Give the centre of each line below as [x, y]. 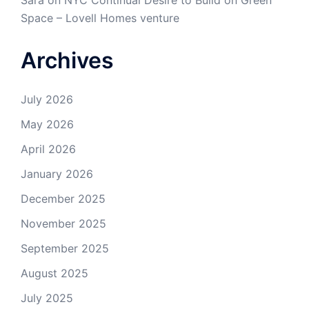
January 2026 [57, 174]
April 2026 [48, 149]
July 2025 [47, 298]
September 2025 [65, 249]
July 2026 [47, 100]
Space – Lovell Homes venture [100, 18]
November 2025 [63, 224]
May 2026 [47, 124]
